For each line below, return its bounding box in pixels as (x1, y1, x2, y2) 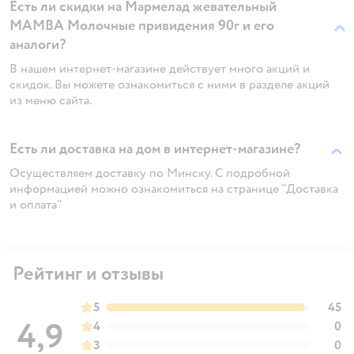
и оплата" (9, 196, 62, 213)
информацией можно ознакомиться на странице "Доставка (9, 180, 338, 197)
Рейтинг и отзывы (13, 261, 164, 286)
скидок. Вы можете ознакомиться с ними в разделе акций (9, 76, 330, 92)
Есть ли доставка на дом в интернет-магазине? (9, 139, 300, 158)
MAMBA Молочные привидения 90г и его (9, 16, 274, 35)
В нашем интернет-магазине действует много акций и (9, 60, 310, 77)
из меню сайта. (9, 92, 92, 108)
